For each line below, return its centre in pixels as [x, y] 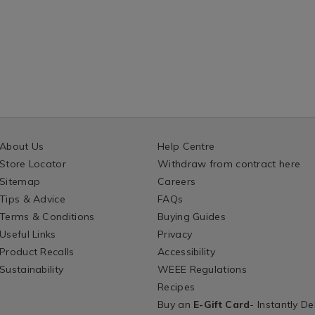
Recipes [176, 287]
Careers [177, 181]
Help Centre [186, 146]
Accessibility [186, 251]
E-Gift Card [222, 304]
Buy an [176, 304]
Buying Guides [192, 216]
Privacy [175, 234]
